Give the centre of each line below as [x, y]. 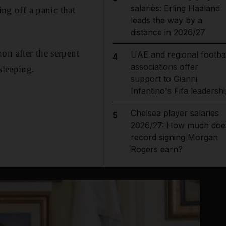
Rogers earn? [156, 149]
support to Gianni [164, 79]
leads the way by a [166, 20]
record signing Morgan [174, 137]
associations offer [164, 67]
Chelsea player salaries [175, 113]
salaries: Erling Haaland [175, 8]
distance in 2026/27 [168, 32]
